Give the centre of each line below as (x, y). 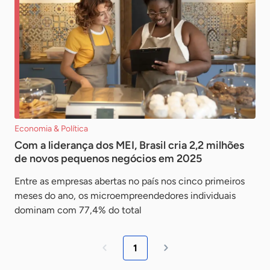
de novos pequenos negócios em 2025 (108, 158)
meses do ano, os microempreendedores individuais (125, 195)
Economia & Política (51, 128)
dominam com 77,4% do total (78, 210)
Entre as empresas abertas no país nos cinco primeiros (130, 181)
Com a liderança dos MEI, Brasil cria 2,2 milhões (129, 145)
